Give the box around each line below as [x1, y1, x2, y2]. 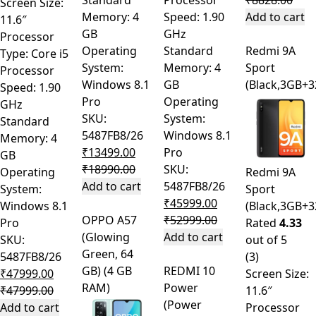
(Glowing [82, 229, 130, 245]
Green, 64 [82, 246, 133, 262]
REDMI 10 [164, 263, 215, 279]
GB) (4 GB [82, 263, 132, 279]
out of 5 [245, 232, 287, 248]
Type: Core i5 [59, 46, 68, 62]
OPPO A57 [82, 212, 137, 229]
